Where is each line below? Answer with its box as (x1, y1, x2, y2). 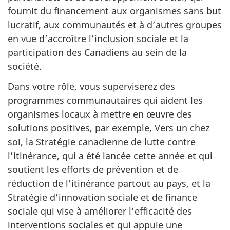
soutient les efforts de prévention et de (8, 163, 178, 176)
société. (8, 60, 42, 72)
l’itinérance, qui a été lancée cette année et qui (8, 149, 213, 162)
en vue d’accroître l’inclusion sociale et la (8, 32, 188, 45)
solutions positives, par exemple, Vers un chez (8, 121, 209, 134)
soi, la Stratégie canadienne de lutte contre (8, 135, 196, 148)
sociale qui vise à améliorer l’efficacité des (8, 204, 192, 217)
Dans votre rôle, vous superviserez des (8, 80, 175, 92)
